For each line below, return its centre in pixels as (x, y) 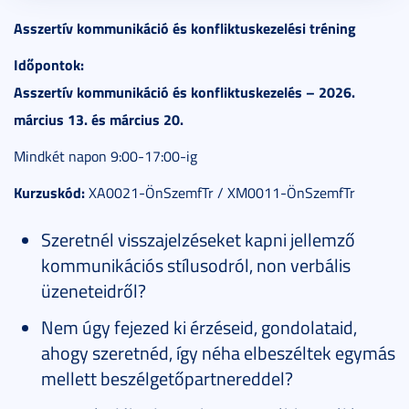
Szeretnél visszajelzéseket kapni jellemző (198, 240)
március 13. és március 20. (99, 120)
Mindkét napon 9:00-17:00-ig (105, 157)
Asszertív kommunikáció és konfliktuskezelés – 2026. (184, 92)
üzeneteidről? (94, 291)
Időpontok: (49, 65)
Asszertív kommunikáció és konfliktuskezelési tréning (185, 28)
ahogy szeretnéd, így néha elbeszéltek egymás (218, 353)
